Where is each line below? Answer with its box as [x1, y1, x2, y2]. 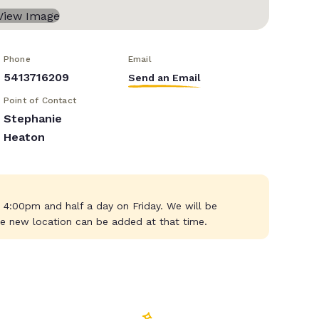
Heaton [3, 130, 45, 145]
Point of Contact [3, 95, 76, 106]
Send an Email [127, 72, 201, 84]
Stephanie [3, 112, 62, 126]
